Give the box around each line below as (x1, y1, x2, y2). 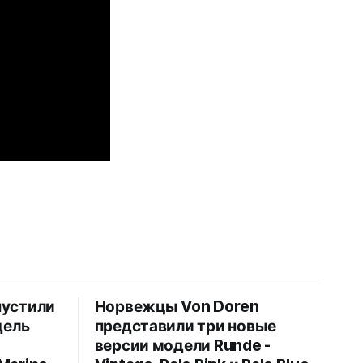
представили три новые (94, 316, 277, 335)
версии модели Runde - (94, 335, 271, 355)
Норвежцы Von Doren (94, 297, 259, 316)
